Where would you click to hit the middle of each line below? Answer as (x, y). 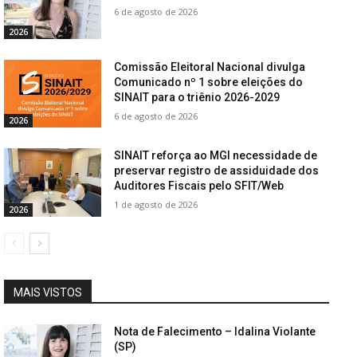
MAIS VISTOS (48, 293)
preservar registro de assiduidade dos (217, 171)
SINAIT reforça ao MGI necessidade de (216, 156)
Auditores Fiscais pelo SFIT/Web (199, 186)
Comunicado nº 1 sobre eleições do (209, 82)
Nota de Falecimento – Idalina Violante (215, 332)
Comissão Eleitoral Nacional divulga (210, 67)
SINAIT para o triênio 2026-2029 (197, 97)
